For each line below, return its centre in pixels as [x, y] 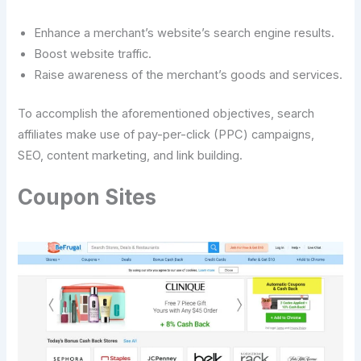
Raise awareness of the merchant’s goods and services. [189, 75]
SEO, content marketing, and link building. [131, 155]
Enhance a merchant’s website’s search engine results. [185, 33]
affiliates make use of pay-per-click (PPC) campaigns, [166, 134]
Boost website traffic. [93, 54]
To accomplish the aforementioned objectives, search [166, 113]
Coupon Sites [87, 197]
